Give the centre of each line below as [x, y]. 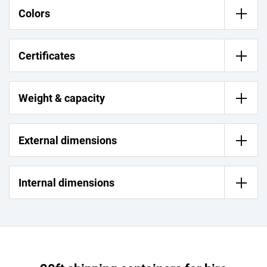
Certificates [47, 56]
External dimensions [68, 141]
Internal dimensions [66, 183]
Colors [34, 14]
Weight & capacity [62, 98]
